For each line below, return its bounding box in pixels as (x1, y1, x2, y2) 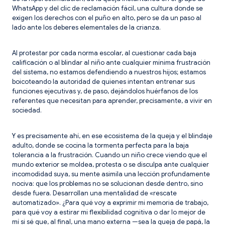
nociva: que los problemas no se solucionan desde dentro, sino (12, 179, 203, 188)
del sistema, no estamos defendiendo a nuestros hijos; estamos (12, 67, 206, 76)
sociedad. (12, 105, 42, 115)
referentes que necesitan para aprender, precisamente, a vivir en (12, 96, 212, 105)
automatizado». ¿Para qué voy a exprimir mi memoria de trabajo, (12, 198, 208, 207)
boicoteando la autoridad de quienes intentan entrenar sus (12, 77, 195, 86)
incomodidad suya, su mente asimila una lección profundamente (12, 169, 210, 178)
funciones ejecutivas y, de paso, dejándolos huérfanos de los (12, 86, 198, 95)
